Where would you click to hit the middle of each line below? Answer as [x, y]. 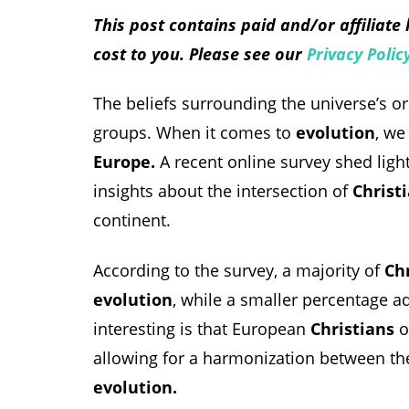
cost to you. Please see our [200, 53]
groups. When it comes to [194, 133]
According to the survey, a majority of [239, 270]
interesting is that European [202, 328]
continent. [132, 220]
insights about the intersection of [223, 191]
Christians [352, 328]
